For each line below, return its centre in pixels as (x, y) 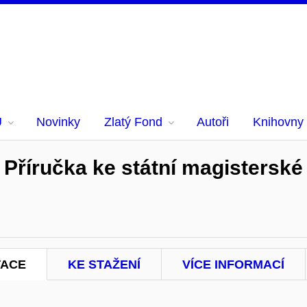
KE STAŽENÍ (104, 265)
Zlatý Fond (133, 122)
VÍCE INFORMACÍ (233, 265)
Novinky (58, 122)
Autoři (213, 122)
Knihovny (278, 122)
